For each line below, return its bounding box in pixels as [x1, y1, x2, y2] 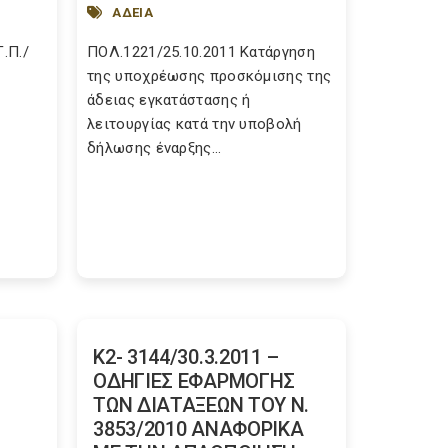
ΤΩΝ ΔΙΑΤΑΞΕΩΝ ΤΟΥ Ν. [93, 393, 310, 417]
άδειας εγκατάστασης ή [87, 91, 251, 109]
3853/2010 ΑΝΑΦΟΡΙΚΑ [93, 417, 304, 441]
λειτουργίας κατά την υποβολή [87, 115, 302, 133]
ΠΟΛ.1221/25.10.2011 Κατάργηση [87, 43, 315, 61]
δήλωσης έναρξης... [87, 139, 222, 157]
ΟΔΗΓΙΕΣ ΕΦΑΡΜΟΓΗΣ [93, 369, 296, 393]
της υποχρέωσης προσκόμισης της [87, 67, 332, 85]
